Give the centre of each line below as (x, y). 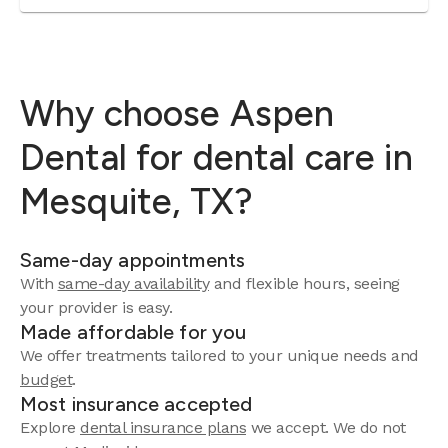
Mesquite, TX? (136, 201)
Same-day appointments (133, 260)
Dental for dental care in (216, 157)
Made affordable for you (133, 332)
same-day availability (133, 283)
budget (46, 379)
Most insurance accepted (136, 404)
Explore (50, 427)
